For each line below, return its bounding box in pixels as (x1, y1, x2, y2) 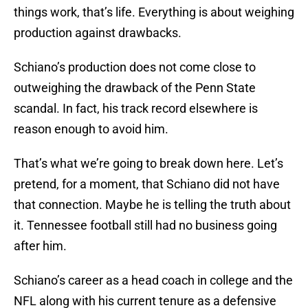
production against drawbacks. (14, 25, 181, 41)
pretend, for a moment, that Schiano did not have (14, 177, 280, 192)
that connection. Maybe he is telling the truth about (14, 197, 291, 212)
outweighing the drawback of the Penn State (14, 80, 256, 96)
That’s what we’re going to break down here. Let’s (14, 156, 283, 171)
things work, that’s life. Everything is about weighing (14, 5, 294, 20)
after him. (14, 239, 67, 254)
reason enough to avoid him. (14, 122, 168, 137)
